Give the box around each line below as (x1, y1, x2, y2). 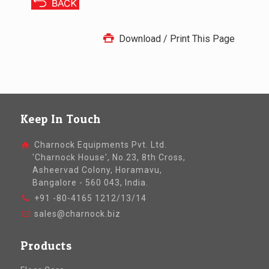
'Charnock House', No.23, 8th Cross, (20, 153, 186, 163)
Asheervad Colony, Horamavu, (20, 165, 162, 175)
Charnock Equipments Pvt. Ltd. (32, 140, 168, 150)
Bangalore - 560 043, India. (20, 178, 148, 188)
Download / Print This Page (116, 33, 235, 45)
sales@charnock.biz (34, 209, 121, 219)
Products (20, 239, 72, 253)
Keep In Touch (20, 112, 101, 127)
